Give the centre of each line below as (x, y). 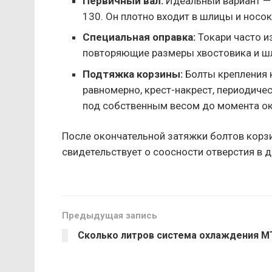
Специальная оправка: (139, 37)
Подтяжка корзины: (133, 74)
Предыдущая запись (110, 216)
